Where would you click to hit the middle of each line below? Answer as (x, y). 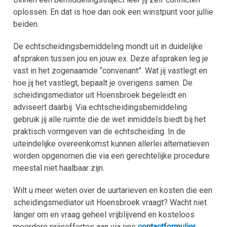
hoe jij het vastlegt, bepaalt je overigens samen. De (103, 83)
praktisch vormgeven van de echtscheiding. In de (100, 131)
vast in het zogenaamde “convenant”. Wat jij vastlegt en (110, 70)
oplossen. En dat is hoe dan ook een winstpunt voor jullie (113, 12)
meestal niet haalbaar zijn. (59, 168)
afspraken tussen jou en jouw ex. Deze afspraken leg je (111, 58)
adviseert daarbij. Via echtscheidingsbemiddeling (100, 107)
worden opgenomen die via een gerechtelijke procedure (112, 156)
